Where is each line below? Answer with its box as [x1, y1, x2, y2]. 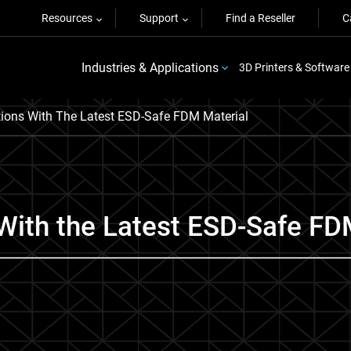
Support [139, 12, 179, 24]
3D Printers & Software [238, 61, 349, 74]
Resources [42, 12, 92, 24]
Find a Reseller [226, 12, 295, 24]
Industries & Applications [81, 60, 219, 75]
